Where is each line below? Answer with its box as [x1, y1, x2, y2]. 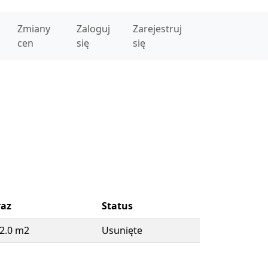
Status [102, 199, 133, 212]
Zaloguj [77, 22, 111, 35]
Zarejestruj [133, 22, 182, 35]
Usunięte [102, 224, 142, 237]
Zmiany [17, 22, 50, 35]
